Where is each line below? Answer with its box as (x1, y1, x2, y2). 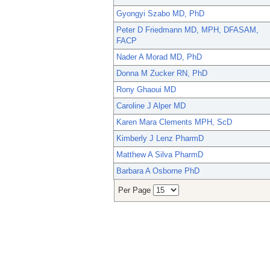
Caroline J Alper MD (116, 101, 186, 111)
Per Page (118, 186, 153, 195)
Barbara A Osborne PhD (116, 166, 199, 176)
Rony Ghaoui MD (116, 85, 176, 95)
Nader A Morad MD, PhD (116, 52, 202, 62)
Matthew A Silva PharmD (116, 150, 203, 160)
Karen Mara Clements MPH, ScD (116, 118, 232, 127)
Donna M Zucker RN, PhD (116, 69, 207, 78)
